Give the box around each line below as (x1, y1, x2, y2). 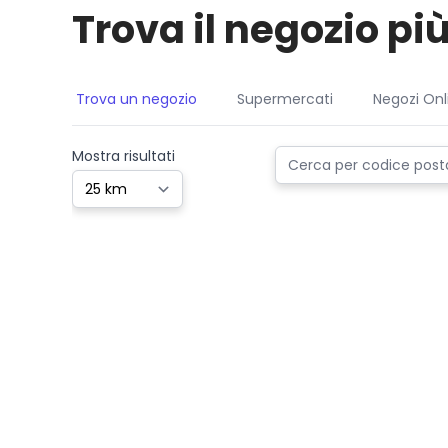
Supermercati (237, 89, 333, 109)
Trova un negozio (76, 89, 197, 109)
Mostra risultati (72, 146, 175, 166)
